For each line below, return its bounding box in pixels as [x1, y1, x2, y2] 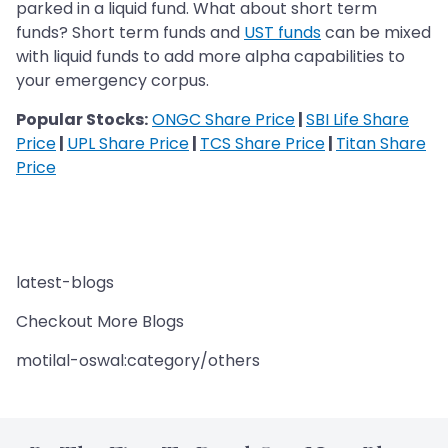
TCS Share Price [200, 132, 325, 156]
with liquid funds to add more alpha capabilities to [16, 45, 405, 69]
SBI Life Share [306, 108, 409, 132]
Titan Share [336, 132, 426, 156]
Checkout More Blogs [16, 310, 184, 334]
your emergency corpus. [16, 69, 209, 93]
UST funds [244, 21, 321, 45]
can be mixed [321, 21, 431, 45]
